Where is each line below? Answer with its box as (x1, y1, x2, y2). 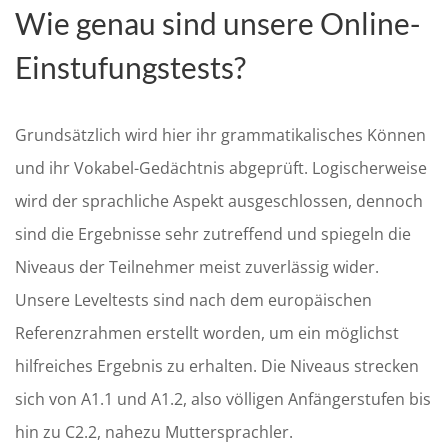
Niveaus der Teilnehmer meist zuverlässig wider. (15, 256, 379, 278)
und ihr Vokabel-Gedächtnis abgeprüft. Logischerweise (15, 157, 427, 179)
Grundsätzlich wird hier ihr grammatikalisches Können (15, 124, 426, 146)
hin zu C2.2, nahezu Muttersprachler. (15, 421, 293, 443)
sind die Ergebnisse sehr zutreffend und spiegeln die (15, 223, 411, 245)
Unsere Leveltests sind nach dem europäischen (15, 289, 372, 311)
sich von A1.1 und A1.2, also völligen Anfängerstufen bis (15, 388, 431, 410)
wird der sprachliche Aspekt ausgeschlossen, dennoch (15, 190, 423, 212)
